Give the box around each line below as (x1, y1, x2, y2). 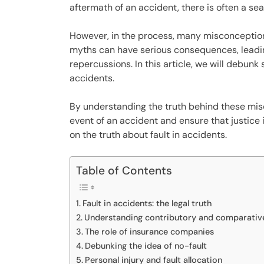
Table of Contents (76, 163, 173, 178)
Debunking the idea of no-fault (85, 240, 207, 251)
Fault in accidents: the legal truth (82, 197, 212, 209)
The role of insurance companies (85, 226, 214, 237)
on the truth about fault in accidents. (70, 128, 227, 141)
